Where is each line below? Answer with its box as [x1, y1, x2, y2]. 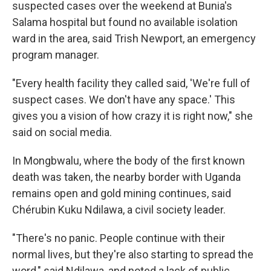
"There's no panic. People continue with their [12, 232, 225, 245]
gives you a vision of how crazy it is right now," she [12, 109, 253, 123]
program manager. [12, 48, 99, 62]
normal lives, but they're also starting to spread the [12, 248, 253, 261]
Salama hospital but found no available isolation [12, 16, 238, 29]
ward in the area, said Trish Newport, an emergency [12, 32, 256, 45]
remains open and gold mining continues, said [12, 187, 231, 200]
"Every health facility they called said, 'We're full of [12, 77, 250, 90]
